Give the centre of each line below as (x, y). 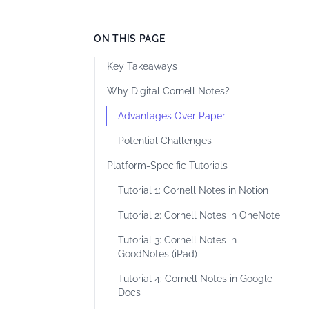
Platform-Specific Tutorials (167, 166)
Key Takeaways (142, 66)
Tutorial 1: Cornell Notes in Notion (193, 190)
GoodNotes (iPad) (158, 254)
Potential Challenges (165, 141)
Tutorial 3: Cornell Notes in (177, 240)
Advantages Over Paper (172, 116)
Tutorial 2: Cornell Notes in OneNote (199, 215)
